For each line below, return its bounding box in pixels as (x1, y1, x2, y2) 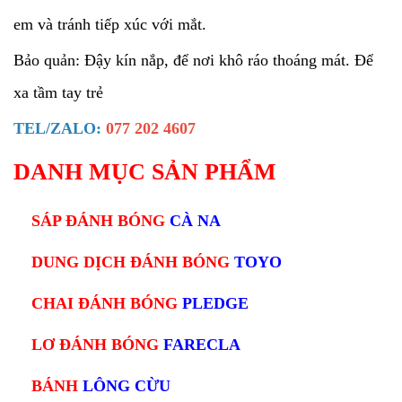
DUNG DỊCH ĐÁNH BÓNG (31, 253, 230, 272)
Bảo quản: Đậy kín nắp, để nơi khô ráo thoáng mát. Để (13, 51, 373, 70)
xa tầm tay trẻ (13, 83, 103, 102)
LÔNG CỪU (78, 377, 170, 396)
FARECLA (163, 336, 240, 354)
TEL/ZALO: (13, 119, 101, 138)
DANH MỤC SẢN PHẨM (13, 159, 276, 186)
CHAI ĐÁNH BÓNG (31, 294, 182, 313)
